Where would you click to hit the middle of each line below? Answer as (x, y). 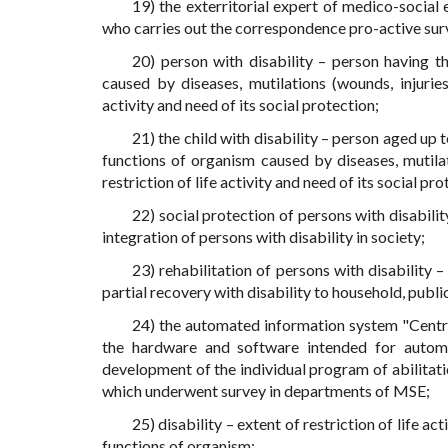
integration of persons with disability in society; (263, 237)
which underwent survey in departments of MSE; (266, 391)
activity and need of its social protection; (240, 105)
